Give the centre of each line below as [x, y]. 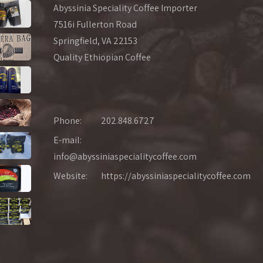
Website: [70, 176]
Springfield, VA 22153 [95, 41]
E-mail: [68, 140]
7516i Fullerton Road [95, 25]
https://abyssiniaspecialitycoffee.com [176, 176]
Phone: [68, 121]
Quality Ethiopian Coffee [102, 58]
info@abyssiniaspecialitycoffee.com [125, 157]
